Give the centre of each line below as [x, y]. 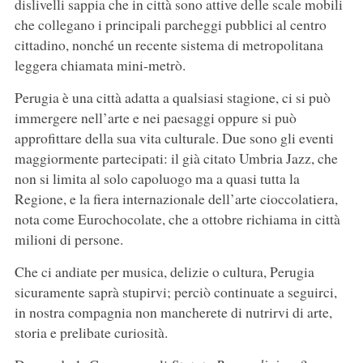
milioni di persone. [68, 239]
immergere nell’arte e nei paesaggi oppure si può [155, 118]
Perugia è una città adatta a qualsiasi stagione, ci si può [172, 98]
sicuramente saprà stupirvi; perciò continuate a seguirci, [175, 292]
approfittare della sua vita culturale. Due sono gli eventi [174, 138]
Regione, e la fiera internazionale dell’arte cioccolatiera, [176, 199]
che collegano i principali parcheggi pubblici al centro [170, 25]
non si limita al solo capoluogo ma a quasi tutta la [157, 179]
